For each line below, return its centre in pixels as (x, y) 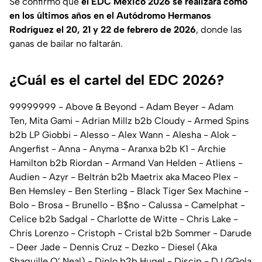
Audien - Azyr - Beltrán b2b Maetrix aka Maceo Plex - (124, 177)
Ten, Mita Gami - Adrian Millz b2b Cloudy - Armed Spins (129, 120)
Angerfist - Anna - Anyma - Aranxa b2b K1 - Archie (118, 149)
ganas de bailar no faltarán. (66, 43)
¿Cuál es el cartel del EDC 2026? (117, 80)
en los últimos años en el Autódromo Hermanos (110, 15)
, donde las (219, 29)
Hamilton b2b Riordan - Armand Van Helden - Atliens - (126, 163)
